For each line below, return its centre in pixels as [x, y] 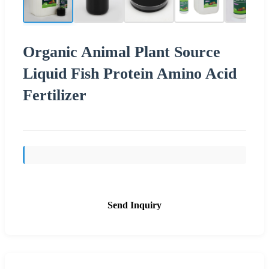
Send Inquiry [134, 205]
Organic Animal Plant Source [122, 52]
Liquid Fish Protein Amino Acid [130, 73]
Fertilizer [55, 95]
